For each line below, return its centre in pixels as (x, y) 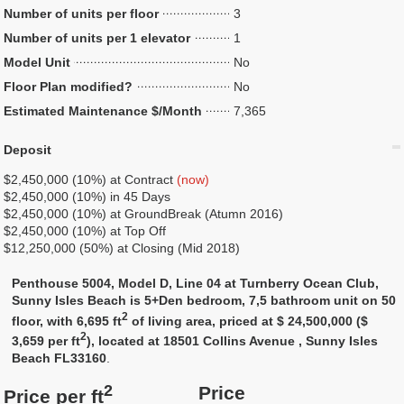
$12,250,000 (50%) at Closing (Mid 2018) (122, 248)
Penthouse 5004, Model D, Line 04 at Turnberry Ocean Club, (196, 283)
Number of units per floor (82, 14)
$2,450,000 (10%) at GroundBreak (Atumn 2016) (144, 214)
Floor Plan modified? (69, 87)
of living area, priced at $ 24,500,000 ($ (248, 321)
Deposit (28, 150)
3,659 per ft (46, 341)
